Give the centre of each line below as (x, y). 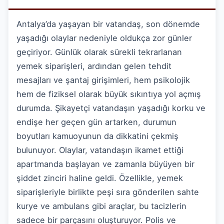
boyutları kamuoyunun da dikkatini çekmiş (97, 136)
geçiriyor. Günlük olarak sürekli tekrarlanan (99, 52)
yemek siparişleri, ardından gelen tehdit (94, 66)
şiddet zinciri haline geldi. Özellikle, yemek (100, 178)
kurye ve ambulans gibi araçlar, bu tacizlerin (101, 206)
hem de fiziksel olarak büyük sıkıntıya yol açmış (109, 94)
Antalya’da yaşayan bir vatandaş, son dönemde (108, 24)
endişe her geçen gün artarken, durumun (96, 122)
